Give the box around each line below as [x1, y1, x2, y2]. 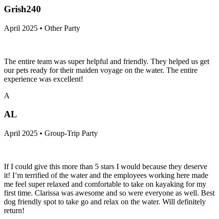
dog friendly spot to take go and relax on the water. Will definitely [4, 197, 206, 206]
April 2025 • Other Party [4, 23, 80, 32]
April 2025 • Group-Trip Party [4, 129, 98, 138]
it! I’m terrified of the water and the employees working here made [4, 171, 208, 180]
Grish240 [4, 3, 41, 14]
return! [4, 206, 24, 215]
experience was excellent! [4, 74, 83, 83]
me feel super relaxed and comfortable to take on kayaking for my [4, 180, 206, 189]
